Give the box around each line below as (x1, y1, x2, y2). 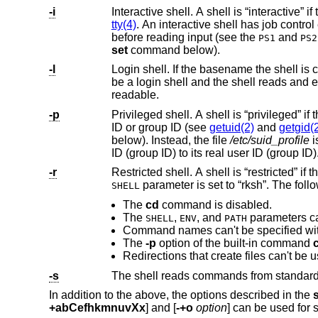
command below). (127, 43, 220, 56)
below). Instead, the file (111, 133, 230, 146)
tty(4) (111, 18, 136, 31)
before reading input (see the (187, 31, 258, 43)
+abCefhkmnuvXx (48, 302, 146, 314)
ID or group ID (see (111, 121, 209, 133)
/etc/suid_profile (229, 133, 309, 146)
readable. (111, 89, 159, 102)
